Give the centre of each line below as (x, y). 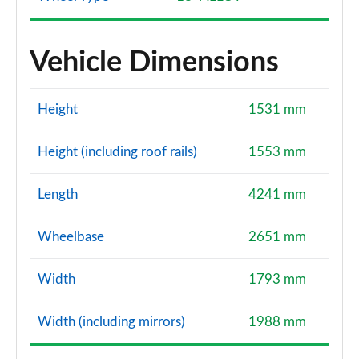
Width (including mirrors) (111, 322)
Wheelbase (71, 237)
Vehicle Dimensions (154, 63)
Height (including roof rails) (117, 152)
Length (58, 194)
